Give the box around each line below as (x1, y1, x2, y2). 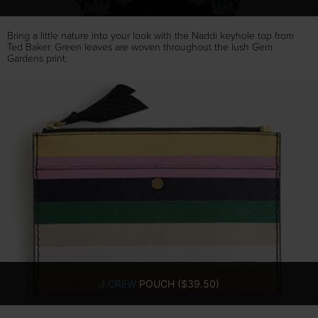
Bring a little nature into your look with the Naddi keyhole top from (7, 30, 294, 42)
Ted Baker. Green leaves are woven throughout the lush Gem (7, 41, 273, 53)
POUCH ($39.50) (136, 278, 219, 290)
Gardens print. (7, 53, 67, 65)
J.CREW (99, 278, 136, 290)
